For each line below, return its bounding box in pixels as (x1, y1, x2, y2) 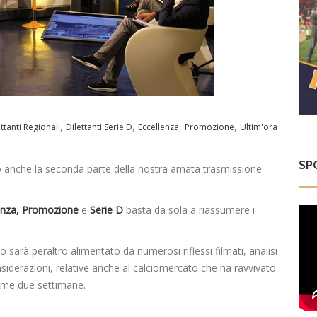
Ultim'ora (240, 120, 278, 133)
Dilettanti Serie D (66, 120, 133, 133)
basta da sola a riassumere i (123, 203, 255, 217)
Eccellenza (138, 120, 180, 133)
